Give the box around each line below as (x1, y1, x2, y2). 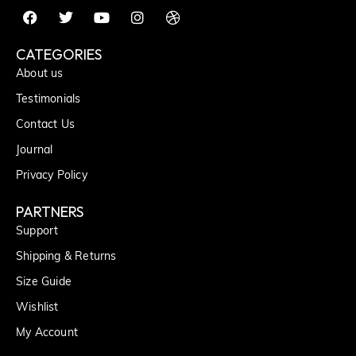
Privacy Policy (16, 170, 87, 183)
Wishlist (16, 302, 59, 315)
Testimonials (16, 94, 81, 106)
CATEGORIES (16, 45, 102, 64)
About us (16, 68, 64, 81)
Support (16, 226, 59, 238)
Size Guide (16, 277, 72, 289)
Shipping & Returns (16, 251, 117, 264)
